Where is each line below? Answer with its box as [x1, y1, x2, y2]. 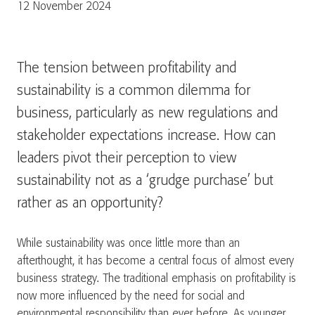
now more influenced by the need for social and [17, 290, 245, 302]
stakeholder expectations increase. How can [17, 129, 276, 143]
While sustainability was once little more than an [17, 238, 240, 250]
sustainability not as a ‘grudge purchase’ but [17, 174, 274, 188]
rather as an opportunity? [17, 196, 163, 211]
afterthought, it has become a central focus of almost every [17, 255, 294, 267]
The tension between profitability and [17, 61, 236, 76]
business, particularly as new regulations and [17, 106, 278, 121]
